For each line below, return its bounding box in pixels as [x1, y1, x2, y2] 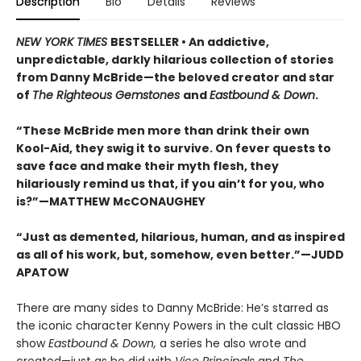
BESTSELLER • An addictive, [110, 33, 269, 50]
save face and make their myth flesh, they [16, 157, 279, 174]
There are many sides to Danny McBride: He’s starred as [16, 299, 329, 316]
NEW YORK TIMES [16, 33, 110, 50]
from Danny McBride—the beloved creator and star [16, 68, 334, 85]
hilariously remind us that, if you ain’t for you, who [16, 175, 325, 192]
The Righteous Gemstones [32, 86, 183, 103]
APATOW [16, 263, 69, 280]
